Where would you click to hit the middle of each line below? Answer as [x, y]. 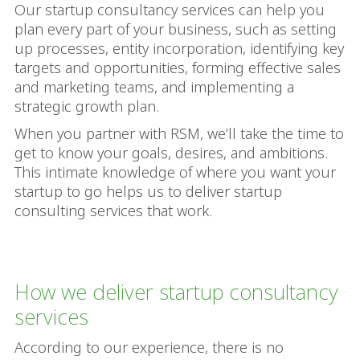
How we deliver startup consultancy [176, 292]
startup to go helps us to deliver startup [148, 191]
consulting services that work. [113, 211]
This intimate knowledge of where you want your [175, 172]
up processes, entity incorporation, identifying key [179, 48]
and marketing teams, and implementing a [154, 87]
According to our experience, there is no [149, 347]
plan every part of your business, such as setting [176, 29]
